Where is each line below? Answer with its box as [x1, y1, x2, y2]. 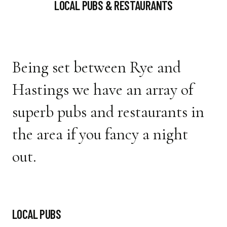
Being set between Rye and [12, 57, 181, 77]
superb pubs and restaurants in [12, 101, 204, 122]
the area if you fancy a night [12, 124, 188, 144]
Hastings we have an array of [12, 79, 193, 99]
